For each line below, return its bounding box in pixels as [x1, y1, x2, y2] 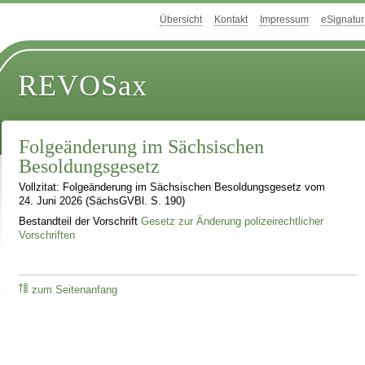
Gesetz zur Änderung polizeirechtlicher [141, 215, 324, 227]
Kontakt [214, 14, 248, 26]
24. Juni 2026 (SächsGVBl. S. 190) [19, 196, 186, 208]
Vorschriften [19, 229, 76, 241]
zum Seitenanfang [32, 284, 118, 296]
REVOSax [18, 69, 148, 103]
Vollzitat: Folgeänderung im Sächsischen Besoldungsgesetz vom [19, 182, 326, 194]
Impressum [260, 14, 309, 26]
